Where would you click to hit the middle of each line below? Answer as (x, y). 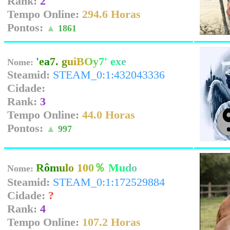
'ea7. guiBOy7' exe (81, 61)
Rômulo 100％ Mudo (87, 168)
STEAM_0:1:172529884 (109, 182)
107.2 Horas (111, 222)
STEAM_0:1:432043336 (109, 75)
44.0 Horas (109, 115)
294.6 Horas (111, 14)
